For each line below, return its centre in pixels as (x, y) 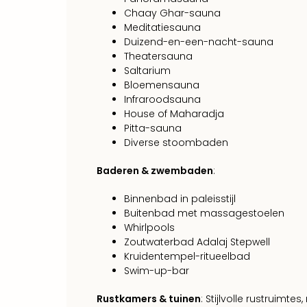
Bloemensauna (162, 85)
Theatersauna (158, 56)
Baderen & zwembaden (155, 170)
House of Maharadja (174, 113)
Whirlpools (149, 227)
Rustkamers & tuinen (149, 298)
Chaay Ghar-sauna (172, 13)
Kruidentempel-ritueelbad (187, 256)
